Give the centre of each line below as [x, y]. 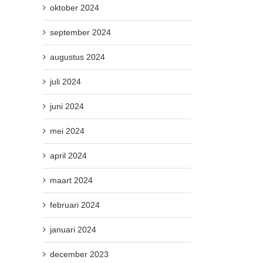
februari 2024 [75, 205]
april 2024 [68, 155]
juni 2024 [67, 106]
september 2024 [80, 32]
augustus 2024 [77, 57]
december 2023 [79, 254]
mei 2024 [67, 131]
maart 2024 [71, 180]
